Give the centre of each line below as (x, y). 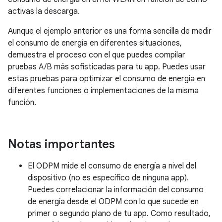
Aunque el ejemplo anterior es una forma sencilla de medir (110, 31)
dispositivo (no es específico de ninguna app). (108, 178)
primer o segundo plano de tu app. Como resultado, (119, 213)
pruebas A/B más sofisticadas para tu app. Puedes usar (107, 67)
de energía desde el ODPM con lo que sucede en (113, 201)
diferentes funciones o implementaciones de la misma (103, 90)
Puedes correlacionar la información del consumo (116, 190)
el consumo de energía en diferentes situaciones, (95, 43)
